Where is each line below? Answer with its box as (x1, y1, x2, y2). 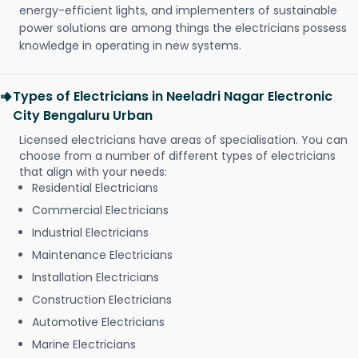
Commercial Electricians (32, 202, 169, 219)
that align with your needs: (19, 164, 167, 181)
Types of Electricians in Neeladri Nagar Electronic (13, 87, 332, 106)
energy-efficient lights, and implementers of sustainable (19, 2, 337, 19)
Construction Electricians (32, 292, 172, 308)
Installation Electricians (32, 269, 159, 286)
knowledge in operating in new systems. (19, 38, 241, 54)
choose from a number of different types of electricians (19, 148, 336, 165)
